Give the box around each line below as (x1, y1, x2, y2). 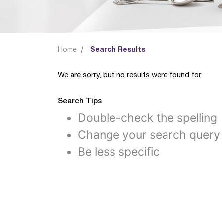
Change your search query (78, 128, 220, 142)
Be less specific (78, 145, 160, 159)
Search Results (90, 47, 145, 53)
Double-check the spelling (78, 111, 217, 125)
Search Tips (58, 98, 102, 105)
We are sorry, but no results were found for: (58, 72, 203, 79)
